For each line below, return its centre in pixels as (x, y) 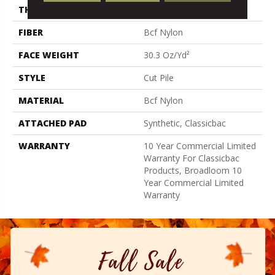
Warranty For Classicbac (192, 158)
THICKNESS (44, 9)
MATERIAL (41, 100)
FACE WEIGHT (49, 55)
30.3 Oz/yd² (167, 55)
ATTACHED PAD (52, 123)
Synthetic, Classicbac (185, 123)
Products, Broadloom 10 (193, 170)
